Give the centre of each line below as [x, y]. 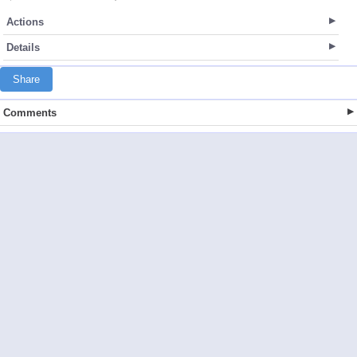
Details [23, 47]
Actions [25, 22]
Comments [30, 112]
